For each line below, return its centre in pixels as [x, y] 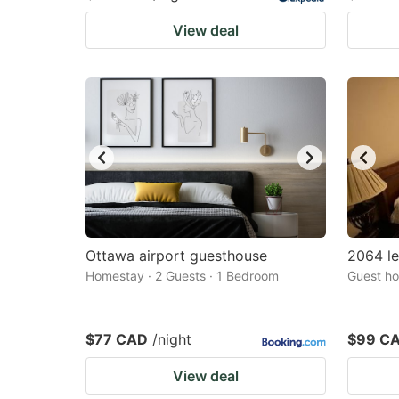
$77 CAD [117, 339]
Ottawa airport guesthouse [176, 256]
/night [172, 339]
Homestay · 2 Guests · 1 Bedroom [182, 276]
